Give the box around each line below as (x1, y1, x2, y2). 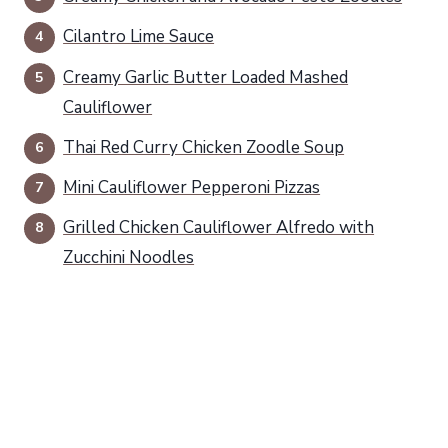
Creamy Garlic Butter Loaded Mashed (63, 65, 349, 89)
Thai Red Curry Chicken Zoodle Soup (63, 135, 345, 159)
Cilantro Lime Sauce (63, 25, 215, 49)
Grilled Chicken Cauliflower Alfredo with (63, 216, 375, 240)
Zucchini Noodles (63, 246, 195, 270)
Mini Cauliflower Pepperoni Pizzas (63, 175, 321, 199)
